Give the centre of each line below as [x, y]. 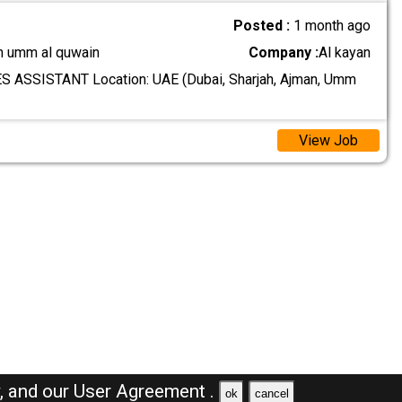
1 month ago [332, 25]
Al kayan [345, 52]
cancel [271, 393]
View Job [328, 141]
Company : [284, 52]
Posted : [264, 25]
